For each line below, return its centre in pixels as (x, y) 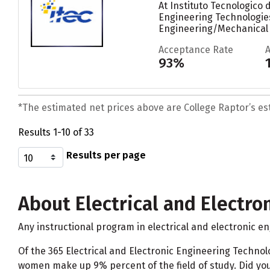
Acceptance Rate (196, 49)
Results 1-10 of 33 (56, 133)
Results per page (106, 155)
